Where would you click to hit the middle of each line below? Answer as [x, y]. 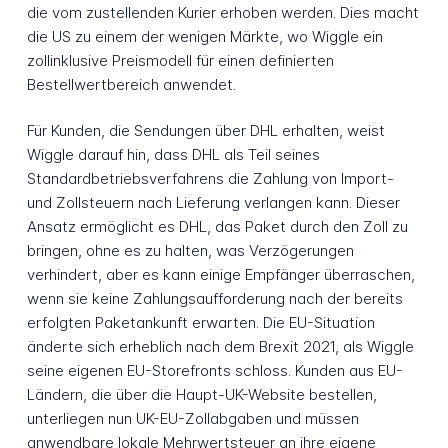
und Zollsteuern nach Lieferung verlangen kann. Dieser [213, 203]
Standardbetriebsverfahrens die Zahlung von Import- [210, 179]
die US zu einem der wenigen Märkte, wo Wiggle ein [204, 36]
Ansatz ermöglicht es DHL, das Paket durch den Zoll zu [217, 227]
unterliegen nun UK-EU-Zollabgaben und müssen [192, 419]
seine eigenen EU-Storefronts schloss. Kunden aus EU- [214, 371]
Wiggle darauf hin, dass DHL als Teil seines [173, 155]
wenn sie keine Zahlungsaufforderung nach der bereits [214, 299]
